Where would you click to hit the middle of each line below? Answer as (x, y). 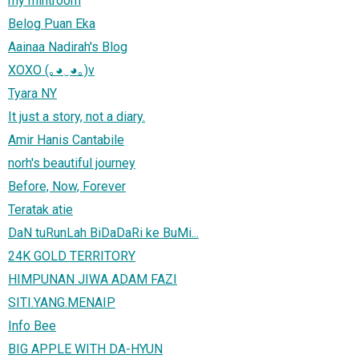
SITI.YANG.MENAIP (62, 302)
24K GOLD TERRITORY (72, 256)
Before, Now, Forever (67, 186)
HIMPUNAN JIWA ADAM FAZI (93, 279)
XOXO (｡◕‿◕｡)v (51, 70)
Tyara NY (32, 93)
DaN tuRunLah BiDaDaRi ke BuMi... (103, 232)
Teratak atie (40, 209)
